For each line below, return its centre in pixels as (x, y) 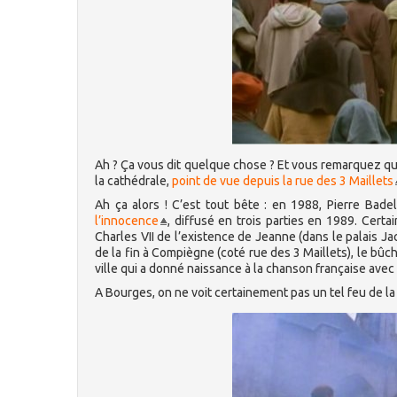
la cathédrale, (133, 181)
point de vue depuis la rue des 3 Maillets (283, 181)
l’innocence (127, 221)
